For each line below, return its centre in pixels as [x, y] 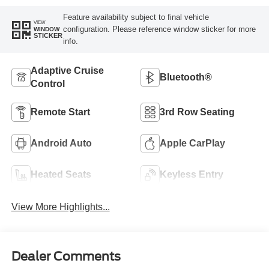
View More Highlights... [60, 207]
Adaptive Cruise [67, 70]
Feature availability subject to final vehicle [136, 17]
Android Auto [61, 143]
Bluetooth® [186, 77]
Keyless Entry [192, 174]
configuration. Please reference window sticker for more [159, 29]
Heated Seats [61, 174]
